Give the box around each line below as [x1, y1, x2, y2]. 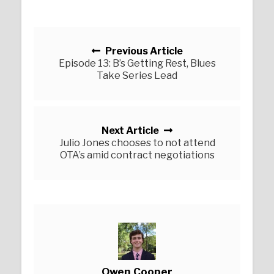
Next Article [102, 125, 159, 137]
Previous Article [103, 45, 183, 57]
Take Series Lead [97, 70, 177, 82]
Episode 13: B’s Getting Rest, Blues [58, 57, 216, 70]
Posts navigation [34, 27, 152, 45]
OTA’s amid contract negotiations [59, 149, 215, 161]
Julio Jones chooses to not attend [59, 137, 215, 149]
